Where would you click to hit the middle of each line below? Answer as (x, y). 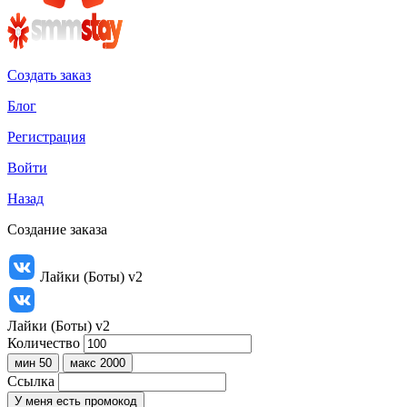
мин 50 (33, 363)
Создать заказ (49, 75)
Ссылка (31, 381)
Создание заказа (57, 229)
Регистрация (46, 137)
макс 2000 (98, 363)
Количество (44, 343)
